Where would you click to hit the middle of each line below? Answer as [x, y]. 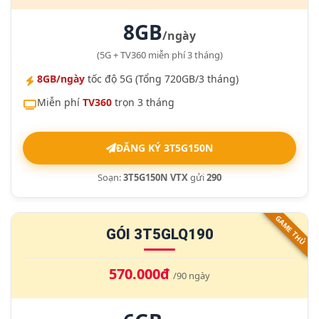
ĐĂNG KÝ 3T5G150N [164, 148]
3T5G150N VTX [156, 177]
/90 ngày [192, 276]
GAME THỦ [291, 230]
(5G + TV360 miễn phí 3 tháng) [159, 55]
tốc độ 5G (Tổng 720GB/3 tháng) [162, 79]
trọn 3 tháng [143, 102]
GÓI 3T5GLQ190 [159, 234]
